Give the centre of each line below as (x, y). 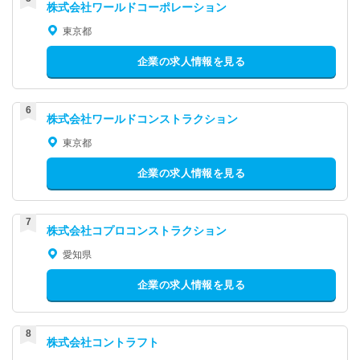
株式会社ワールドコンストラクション (142, 119)
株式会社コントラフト (114, 342)
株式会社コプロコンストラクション (137, 231)
